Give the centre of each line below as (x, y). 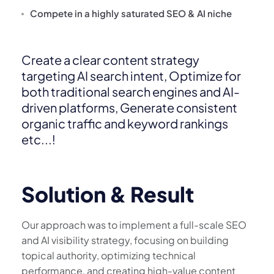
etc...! (39, 139)
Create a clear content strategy (110, 60)
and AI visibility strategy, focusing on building (125, 240)
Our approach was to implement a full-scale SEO (134, 225)
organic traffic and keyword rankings (125, 124)
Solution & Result (108, 194)
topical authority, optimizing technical (109, 256)
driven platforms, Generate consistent (129, 108)
